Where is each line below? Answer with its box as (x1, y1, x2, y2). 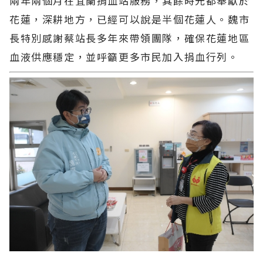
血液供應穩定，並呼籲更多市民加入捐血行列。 (9, 49, 239, 65)
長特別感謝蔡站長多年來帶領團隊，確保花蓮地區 (9, 31, 250, 46)
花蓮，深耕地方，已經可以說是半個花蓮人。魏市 (9, 12, 250, 27)
